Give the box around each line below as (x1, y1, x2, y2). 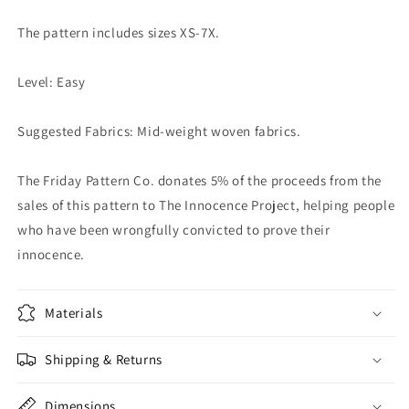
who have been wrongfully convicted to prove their (17, 221, 330, 239)
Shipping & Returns (45, 351, 163, 369)
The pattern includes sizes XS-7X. (17, 24, 220, 42)
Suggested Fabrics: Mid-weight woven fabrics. (17, 122, 301, 141)
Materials (45, 304, 103, 322)
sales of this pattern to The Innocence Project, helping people (17, 196, 395, 215)
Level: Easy (17, 73, 86, 91)
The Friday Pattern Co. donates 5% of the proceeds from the (17, 172, 382, 190)
